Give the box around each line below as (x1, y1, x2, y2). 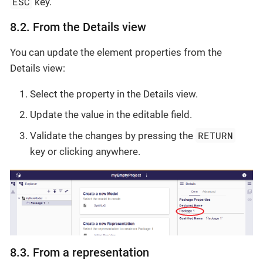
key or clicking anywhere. (30, 145, 140, 157)
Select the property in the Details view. (30, 87, 198, 100)
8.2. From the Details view (10, 20, 146, 34)
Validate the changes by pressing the (30, 129, 195, 141)
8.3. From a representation (10, 246, 149, 260)
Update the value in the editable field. (30, 109, 192, 121)
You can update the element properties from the (10, 46, 222, 58)
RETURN (198, 129, 234, 141)
